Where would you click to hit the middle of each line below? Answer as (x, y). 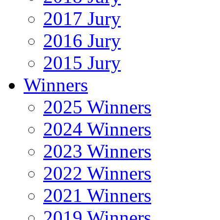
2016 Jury (82, 41)
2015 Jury (82, 63)
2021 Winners (97, 195)
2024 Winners (97, 129)
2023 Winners (97, 151)
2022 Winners (97, 173)
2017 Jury (82, 18)
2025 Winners (97, 107)
